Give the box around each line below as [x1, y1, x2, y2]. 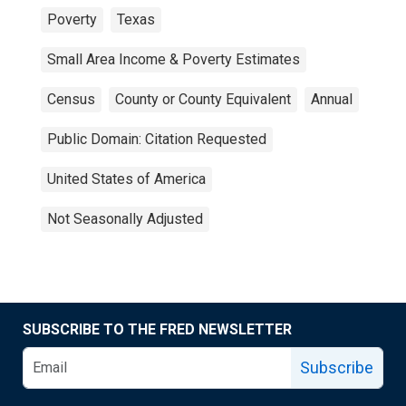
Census [47, 91, 95, 108]
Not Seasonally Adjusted [47, 210, 203, 227]
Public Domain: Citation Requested [47, 130, 266, 148]
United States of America [47, 170, 206, 188]
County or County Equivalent [115, 91, 291, 108]
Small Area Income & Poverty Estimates [47, 51, 300, 68]
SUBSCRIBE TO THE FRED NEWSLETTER [23, 321, 292, 338]
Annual [311, 91, 353, 108]
